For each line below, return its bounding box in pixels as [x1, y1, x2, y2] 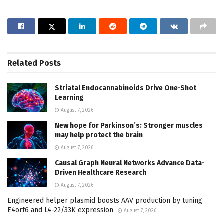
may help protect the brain [55, 130, 143, 139]
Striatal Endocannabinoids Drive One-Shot [55, 83, 196, 92]
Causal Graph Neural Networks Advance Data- [55, 158, 205, 167]
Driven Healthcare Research [55, 168, 146, 177]
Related [7, 58, 37, 68]
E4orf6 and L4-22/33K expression [7, 205, 113, 214]
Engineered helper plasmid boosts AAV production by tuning [7, 196, 202, 205]
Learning [55, 93, 84, 102]
